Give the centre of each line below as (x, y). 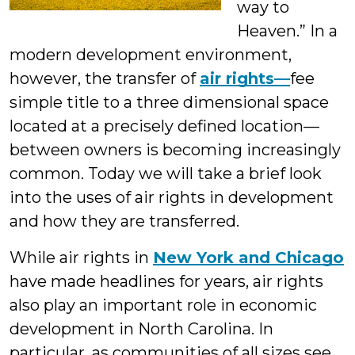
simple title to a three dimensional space (169, 102)
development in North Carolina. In (141, 329)
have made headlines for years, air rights (166, 281)
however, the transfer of (105, 78)
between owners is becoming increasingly (175, 150)
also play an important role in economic (163, 305)
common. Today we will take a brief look (166, 174)
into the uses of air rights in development (172, 197)
